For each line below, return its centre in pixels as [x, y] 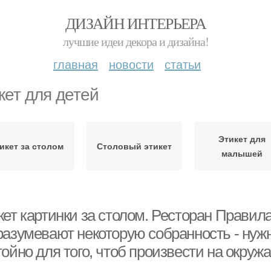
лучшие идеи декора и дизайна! [135, 41]
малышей [242, 153]
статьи [183, 64]
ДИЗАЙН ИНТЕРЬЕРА [135, 23]
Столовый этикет [134, 146]
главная [76, 64]
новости [131, 64]
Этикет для [242, 139]
